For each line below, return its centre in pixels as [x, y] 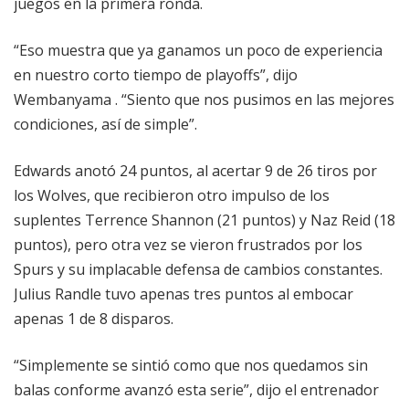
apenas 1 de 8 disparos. [94, 319]
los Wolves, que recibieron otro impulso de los [172, 196]
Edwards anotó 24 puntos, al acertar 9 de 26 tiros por [195, 171]
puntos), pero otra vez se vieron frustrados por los [188, 245]
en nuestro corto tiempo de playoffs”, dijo [156, 75]
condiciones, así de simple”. [105, 125]
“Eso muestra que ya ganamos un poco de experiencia [198, 51]
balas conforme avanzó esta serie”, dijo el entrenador [196, 390]
